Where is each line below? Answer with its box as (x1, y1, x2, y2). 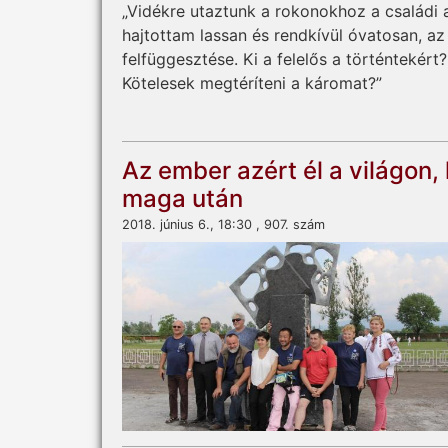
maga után (122, 184, 243, 214)
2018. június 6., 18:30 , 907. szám (122, 217, 325, 233)
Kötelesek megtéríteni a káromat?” (122, 73, 382, 94)
